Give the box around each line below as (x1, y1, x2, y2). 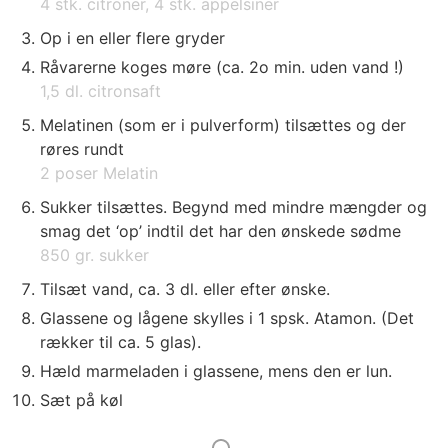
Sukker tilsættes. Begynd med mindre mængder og (40, 197, 427, 218)
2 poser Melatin (40, 163, 158, 184)
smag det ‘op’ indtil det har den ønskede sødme (40, 221, 401, 242)
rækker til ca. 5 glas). (40, 332, 201, 353)
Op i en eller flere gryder (40, 28, 225, 49)
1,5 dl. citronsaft (40, 81, 161, 102)
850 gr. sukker (40, 245, 149, 266)
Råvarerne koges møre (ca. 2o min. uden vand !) (40, 57, 404, 78)
